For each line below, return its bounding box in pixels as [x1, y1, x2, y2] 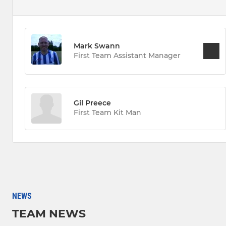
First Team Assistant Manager [74, 50, 181, 60]
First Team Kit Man [74, 108, 141, 118]
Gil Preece [74, 98, 111, 108]
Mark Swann [74, 41, 120, 50]
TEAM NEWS [12, 206, 86, 220]
